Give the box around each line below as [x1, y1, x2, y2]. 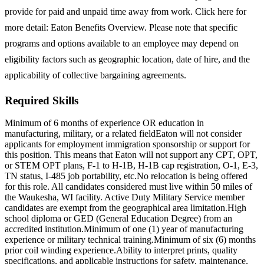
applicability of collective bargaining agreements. [5, 70, 186, 80]
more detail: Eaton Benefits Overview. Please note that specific [5, 22, 237, 32]
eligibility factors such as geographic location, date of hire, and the [5, 54, 250, 64]
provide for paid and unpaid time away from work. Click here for [5, 6, 246, 16]
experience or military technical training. [5, 235, 154, 245]
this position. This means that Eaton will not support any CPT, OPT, [5, 150, 258, 160]
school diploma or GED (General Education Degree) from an [5, 213, 232, 224]
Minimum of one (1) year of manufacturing [84, 224, 243, 235]
